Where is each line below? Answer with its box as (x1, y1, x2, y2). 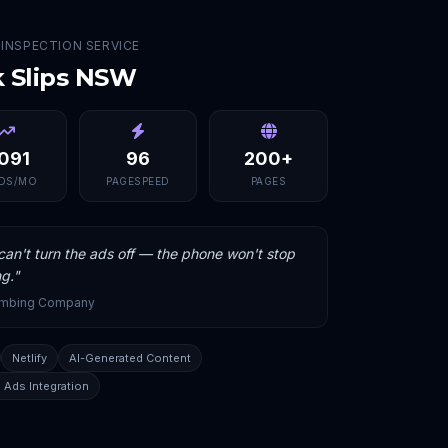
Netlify (12, 351, 47, 365)
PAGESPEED (106, 175, 170, 187)
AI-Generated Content (69, 351, 191, 365)
